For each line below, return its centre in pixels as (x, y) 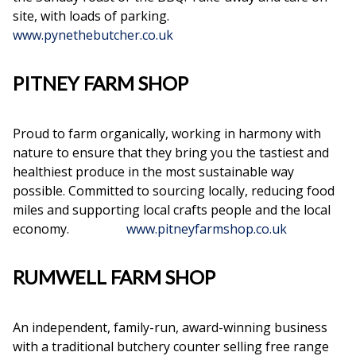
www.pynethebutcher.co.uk (93, 35)
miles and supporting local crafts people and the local (172, 210)
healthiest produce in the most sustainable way (153, 172)
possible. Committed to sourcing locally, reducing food (174, 191)
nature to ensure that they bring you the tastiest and (171, 153)
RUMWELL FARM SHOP (114, 277)
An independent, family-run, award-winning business (170, 328)
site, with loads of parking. (124, 16)
